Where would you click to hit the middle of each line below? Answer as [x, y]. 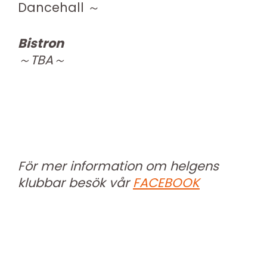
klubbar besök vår [75, 183]
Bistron [41, 43]
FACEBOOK [166, 183]
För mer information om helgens [118, 166]
